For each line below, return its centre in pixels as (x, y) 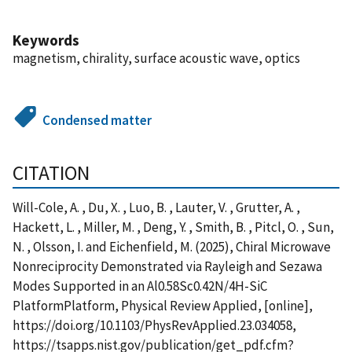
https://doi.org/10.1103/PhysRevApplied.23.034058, (154, 325)
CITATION (51, 172)
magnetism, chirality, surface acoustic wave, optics (156, 58)
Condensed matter (97, 120)
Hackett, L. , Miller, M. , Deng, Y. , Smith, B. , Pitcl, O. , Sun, (173, 227)
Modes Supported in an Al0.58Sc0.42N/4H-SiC (140, 286)
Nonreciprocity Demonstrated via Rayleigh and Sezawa (167, 266)
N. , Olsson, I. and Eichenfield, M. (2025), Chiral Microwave (172, 246)
